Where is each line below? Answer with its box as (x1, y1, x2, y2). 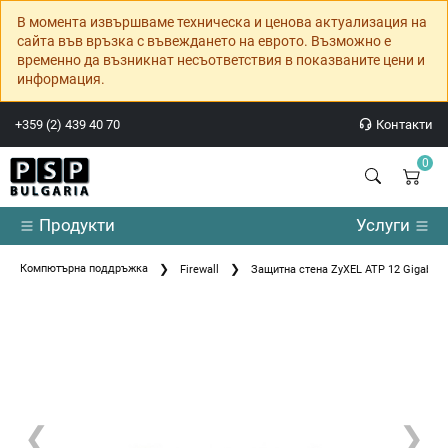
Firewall (180, 263, 219, 277)
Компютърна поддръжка (20, 262, 148, 276)
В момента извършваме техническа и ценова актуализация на (17, 14, 427, 30)
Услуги (355, 216, 414, 235)
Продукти (34, 216, 115, 235)
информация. (17, 71, 105, 87)
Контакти (373, 117, 433, 132)
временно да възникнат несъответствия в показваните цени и (17, 52, 425, 68)
